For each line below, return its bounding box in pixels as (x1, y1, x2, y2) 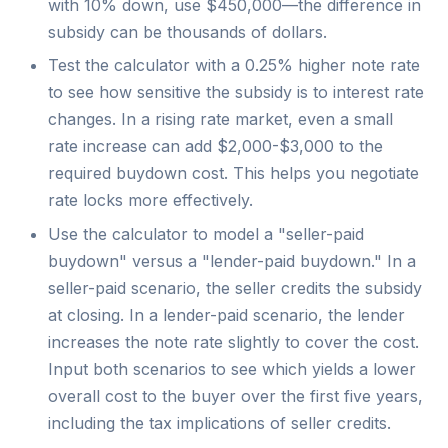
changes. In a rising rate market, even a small (48, 109, 393, 130)
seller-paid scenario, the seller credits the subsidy (48, 277, 422, 298)
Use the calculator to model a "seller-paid (48, 223, 364, 244)
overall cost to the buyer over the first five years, (48, 385, 423, 406)
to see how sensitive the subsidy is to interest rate (48, 82, 424, 103)
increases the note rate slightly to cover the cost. (48, 331, 419, 352)
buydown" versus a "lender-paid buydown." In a (48, 250, 416, 271)
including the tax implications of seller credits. (48, 412, 391, 433)
